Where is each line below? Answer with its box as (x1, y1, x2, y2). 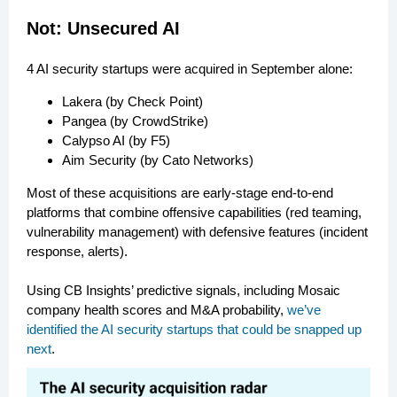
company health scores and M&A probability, (27, 302, 287, 317)
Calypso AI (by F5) (62, 133, 170, 148)
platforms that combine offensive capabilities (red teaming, (27, 205, 362, 220)
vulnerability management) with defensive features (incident (27, 224, 368, 239)
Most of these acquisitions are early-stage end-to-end (27, 185, 333, 200)
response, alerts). (27, 244, 128, 259)
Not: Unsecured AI (27, 19, 180, 38)
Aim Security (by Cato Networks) (62, 152, 253, 167)
